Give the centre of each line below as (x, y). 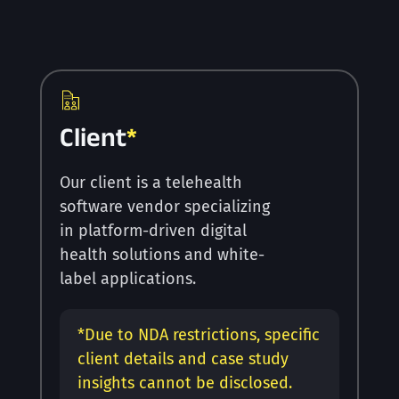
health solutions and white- (162, 255)
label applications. (127, 279)
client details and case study (183, 359)
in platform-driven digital (153, 231)
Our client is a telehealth (151, 183)
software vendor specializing (164, 207)
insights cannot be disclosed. (184, 383)
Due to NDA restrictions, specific (202, 335)
